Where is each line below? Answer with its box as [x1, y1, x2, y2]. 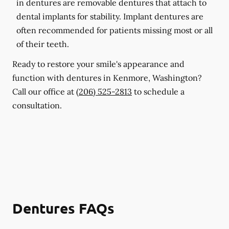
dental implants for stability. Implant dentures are [16, 11, 203, 21]
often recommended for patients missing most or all [16, 25, 213, 35]
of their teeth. [16, 38, 69, 49]
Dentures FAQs [12, 198, 114, 217]
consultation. [12, 100, 62, 110]
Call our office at [12, 86, 76, 97]
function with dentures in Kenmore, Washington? [12, 72, 202, 83]
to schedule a [132, 86, 185, 97]
